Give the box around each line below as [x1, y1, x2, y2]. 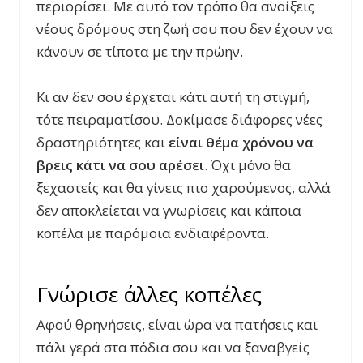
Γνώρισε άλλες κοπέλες [36, 279, 262, 309]
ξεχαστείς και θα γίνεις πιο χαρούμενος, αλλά [36, 177, 331, 197]
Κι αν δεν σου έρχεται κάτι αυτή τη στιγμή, [36, 87, 310, 106]
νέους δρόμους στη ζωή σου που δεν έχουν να [36, 19, 333, 38]
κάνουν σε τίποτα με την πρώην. [36, 41, 243, 61]
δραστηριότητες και [36, 132, 169, 152]
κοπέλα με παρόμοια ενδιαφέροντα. [36, 223, 269, 242]
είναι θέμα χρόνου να [169, 132, 314, 152]
